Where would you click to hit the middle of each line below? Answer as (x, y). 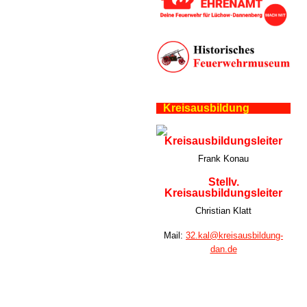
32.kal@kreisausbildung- (234, 236)
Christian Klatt (223, 211)
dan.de (223, 249)
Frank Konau (223, 159)
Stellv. (223, 182)
